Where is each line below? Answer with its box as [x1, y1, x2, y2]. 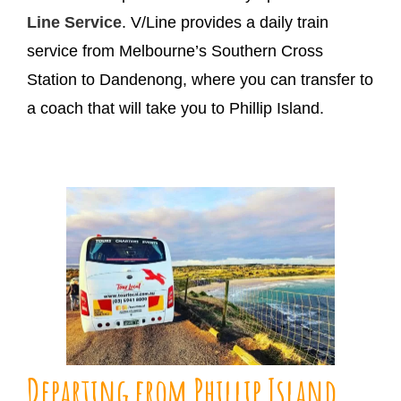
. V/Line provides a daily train [122, 13, 328, 31]
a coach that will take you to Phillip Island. [27, 98, 324, 117]
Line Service [27, 13, 122, 31]
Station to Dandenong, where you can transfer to [27, 70, 373, 89]
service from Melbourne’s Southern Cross [27, 41, 323, 60]
